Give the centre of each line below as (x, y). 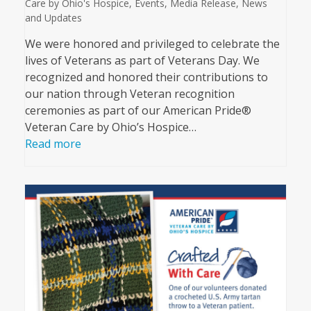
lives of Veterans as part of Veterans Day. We (142, 60)
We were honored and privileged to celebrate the (152, 43)
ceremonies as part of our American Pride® (138, 110)
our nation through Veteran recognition (129, 93)
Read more (53, 143)
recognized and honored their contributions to (146, 77)
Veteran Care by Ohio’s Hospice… (110, 127)
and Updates (53, 17)
